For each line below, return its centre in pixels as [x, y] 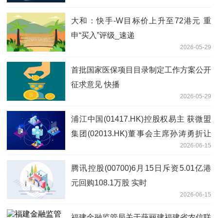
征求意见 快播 [95, 84]
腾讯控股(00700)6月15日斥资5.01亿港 [141, 168]
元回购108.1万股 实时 [109, 182]
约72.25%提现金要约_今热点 [121, 148]
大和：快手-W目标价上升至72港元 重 [141, 20]
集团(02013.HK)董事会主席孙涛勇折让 [141, 133]
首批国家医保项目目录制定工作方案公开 [141, 70]
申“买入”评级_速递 [103, 35]
